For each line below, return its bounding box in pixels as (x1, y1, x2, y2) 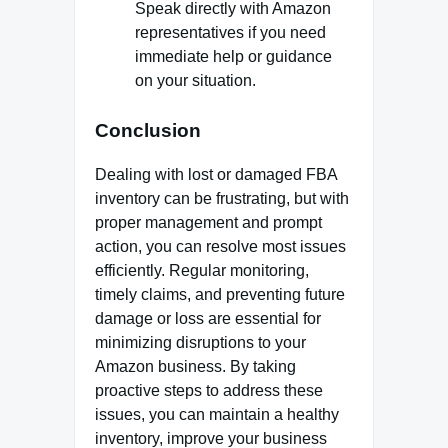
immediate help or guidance (135, 47, 332, 65)
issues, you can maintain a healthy (95, 406, 339, 424)
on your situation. (135, 71, 256, 89)
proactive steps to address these (95, 382, 323, 400)
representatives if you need (135, 23, 326, 41)
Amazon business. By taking (95, 358, 296, 376)
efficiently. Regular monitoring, (95, 262, 309, 280)
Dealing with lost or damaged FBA (95, 166, 337, 184)
